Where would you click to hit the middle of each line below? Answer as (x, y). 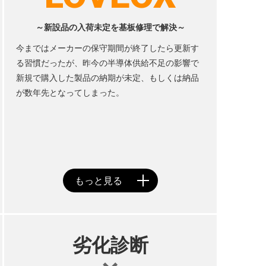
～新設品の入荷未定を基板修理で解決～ (110, 27)
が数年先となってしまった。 (70, 93)
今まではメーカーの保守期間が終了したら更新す (107, 48)
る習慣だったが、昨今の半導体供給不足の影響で (107, 63)
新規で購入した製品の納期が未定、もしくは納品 (107, 78)
